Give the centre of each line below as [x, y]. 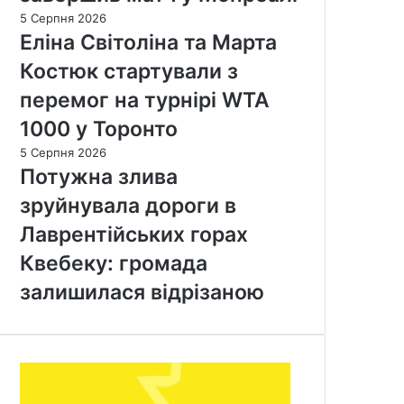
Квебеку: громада [114, 264]
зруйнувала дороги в [128, 206]
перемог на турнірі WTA [145, 101]
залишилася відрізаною [142, 293]
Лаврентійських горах [134, 235]
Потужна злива [99, 177]
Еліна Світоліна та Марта [148, 43]
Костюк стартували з [129, 72]
